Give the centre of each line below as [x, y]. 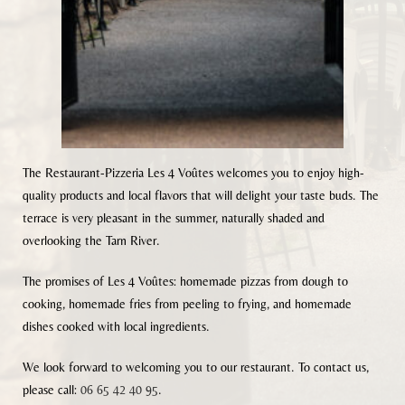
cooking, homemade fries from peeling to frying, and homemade [187, 304]
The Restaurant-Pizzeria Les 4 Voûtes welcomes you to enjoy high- [193, 173]
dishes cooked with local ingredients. [116, 327]
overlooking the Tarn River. [91, 241]
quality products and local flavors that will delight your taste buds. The [201, 196]
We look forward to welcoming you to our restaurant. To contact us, [196, 367]
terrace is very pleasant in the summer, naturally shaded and [174, 218]
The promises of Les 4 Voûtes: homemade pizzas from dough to [185, 282]
